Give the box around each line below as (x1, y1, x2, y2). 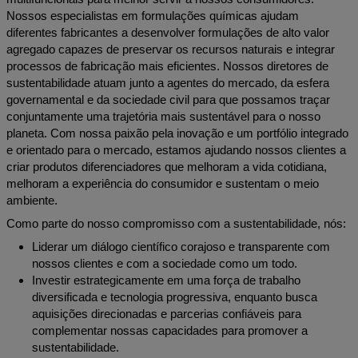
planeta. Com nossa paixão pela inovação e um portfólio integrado (6, 126, 348, 140)
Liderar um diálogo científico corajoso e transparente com (32, 240, 330, 253)
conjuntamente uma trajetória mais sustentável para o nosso (6, 109, 320, 123)
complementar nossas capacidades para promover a (32, 324, 308, 337)
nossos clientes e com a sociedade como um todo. (32, 257, 300, 270)
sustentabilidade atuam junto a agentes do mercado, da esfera (6, 76, 329, 89)
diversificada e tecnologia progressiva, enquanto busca (32, 290, 317, 304)
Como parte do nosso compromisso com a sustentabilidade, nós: (6, 217, 349, 230)
